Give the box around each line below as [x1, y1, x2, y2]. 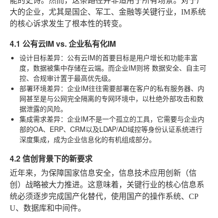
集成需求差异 [19, 113, 60, 124]
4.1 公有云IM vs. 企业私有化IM [10, 37, 116, 49]
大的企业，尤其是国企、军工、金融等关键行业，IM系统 [10, 7, 206, 16]
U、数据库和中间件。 [10, 203, 86, 212]
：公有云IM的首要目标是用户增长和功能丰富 [60, 52, 198, 62]
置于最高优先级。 [60, 73, 115, 83]
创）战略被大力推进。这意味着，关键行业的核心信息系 [10, 180, 204, 189]
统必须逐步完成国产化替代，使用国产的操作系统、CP [10, 192, 199, 200]
